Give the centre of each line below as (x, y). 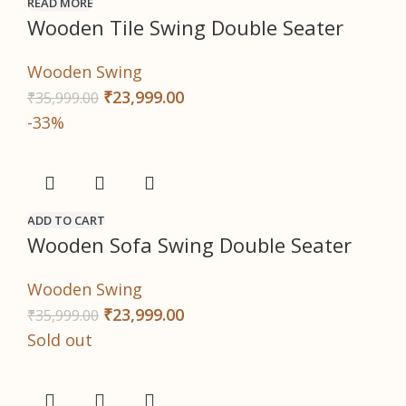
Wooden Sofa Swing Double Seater (189, 245)
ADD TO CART (66, 221)
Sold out (60, 340)
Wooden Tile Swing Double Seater (185, 28)
